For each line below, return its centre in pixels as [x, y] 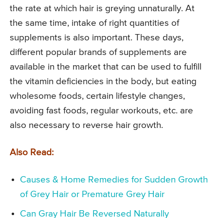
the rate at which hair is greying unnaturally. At [102, 9]
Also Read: [32, 153]
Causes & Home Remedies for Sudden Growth [114, 180]
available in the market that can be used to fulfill [106, 67]
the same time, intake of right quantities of [94, 23]
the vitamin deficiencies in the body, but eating [103, 82]
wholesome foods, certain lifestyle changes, [97, 96]
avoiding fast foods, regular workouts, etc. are [101, 111]
